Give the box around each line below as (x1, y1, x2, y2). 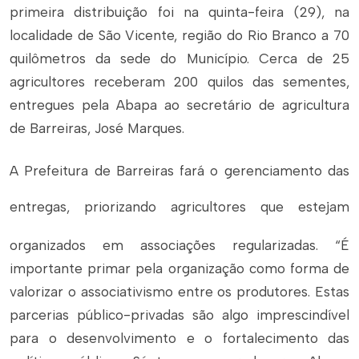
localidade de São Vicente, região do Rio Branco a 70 (10, 27, 349, 43)
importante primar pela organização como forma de (10, 260, 349, 276)
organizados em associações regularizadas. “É (10, 237, 349, 253)
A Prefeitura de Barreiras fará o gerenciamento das (10, 163, 349, 179)
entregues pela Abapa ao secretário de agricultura (10, 97, 349, 113)
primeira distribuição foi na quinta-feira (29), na (10, 4, 349, 20)
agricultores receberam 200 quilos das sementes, (10, 74, 349, 90)
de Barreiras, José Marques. (10, 120, 184, 136)
